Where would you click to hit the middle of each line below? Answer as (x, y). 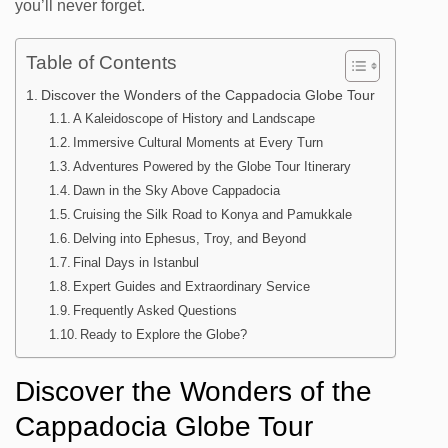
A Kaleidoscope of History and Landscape (194, 119)
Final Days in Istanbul (136, 263)
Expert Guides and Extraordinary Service (192, 287)
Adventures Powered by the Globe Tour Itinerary (212, 167)
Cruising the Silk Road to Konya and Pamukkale (213, 215)
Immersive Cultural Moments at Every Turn (198, 143)
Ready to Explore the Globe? (164, 335)
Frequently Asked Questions (155, 311)
